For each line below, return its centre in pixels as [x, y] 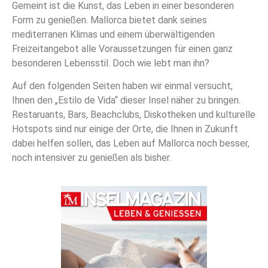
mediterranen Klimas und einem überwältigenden [113, 34]
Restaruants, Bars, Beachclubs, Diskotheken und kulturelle [134, 115]
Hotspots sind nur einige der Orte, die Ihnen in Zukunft [125, 129]
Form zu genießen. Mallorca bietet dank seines [109, 20]
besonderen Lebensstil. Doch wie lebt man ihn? [111, 63]
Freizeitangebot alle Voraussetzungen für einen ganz [122, 48]
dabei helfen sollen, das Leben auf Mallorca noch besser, [131, 144]
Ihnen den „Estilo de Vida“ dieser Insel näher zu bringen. [126, 100]
